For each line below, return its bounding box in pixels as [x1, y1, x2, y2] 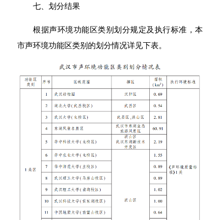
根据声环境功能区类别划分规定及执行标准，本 [33, 26, 203, 34]
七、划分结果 [33, 2, 80, 10]
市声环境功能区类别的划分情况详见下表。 [17, 41, 166, 50]
